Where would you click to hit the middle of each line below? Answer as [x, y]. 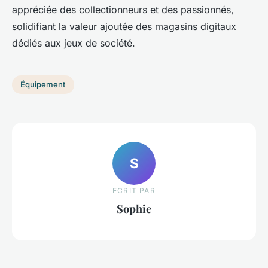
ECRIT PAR [134, 191]
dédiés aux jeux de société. [75, 43]
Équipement [43, 85]
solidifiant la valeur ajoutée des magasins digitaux [124, 26]
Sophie [134, 209]
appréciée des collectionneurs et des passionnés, [123, 9]
